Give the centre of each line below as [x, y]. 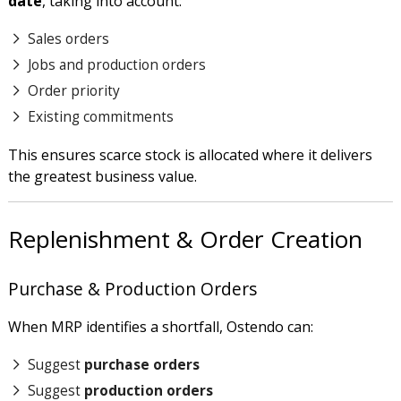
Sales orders [68, 38]
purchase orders [141, 364]
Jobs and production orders [116, 64]
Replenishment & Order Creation [185, 239]
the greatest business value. [104, 177]
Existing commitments [100, 117]
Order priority [73, 91]
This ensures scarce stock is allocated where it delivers [190, 155]
